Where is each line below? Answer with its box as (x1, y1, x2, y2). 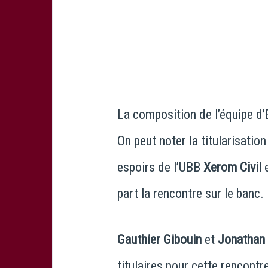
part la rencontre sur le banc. (117, 185, 264, 201)
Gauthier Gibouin (117, 232, 202, 247)
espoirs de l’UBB (117, 159, 203, 175)
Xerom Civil (203, 159, 261, 175)
